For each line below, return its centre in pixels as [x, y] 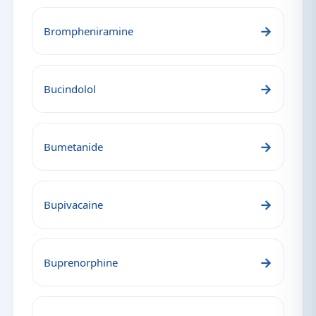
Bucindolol [70, 89]
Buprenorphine [81, 262]
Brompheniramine [89, 31]
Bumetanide [73, 147]
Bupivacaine [73, 205]
